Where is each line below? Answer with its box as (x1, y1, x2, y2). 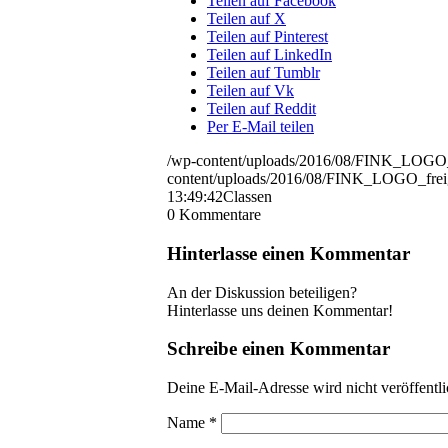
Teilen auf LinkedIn (207, 46, 332, 64)
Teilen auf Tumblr (207, 64, 320, 82)
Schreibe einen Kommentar (167, 338, 390, 360)
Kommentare (179, 206, 261, 224)
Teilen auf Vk (207, 82, 294, 100)
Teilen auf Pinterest (207, 28, 328, 46)
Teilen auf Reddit (207, 100, 316, 118)
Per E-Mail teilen (207, 118, 314, 136)
